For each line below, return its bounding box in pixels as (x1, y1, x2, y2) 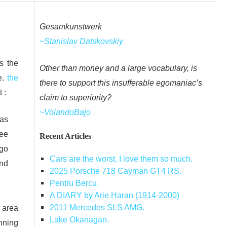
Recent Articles (40, 131, 91, 141)
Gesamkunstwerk (40, 21, 102, 31)
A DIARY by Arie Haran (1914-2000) (49, 191, 179, 200)
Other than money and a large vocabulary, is (40, 63, 197, 73)
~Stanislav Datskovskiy (40, 36, 123, 46)
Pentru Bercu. (49, 178, 99, 188)
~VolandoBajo (40, 107, 91, 117)
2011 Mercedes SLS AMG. (49, 203, 144, 212)
